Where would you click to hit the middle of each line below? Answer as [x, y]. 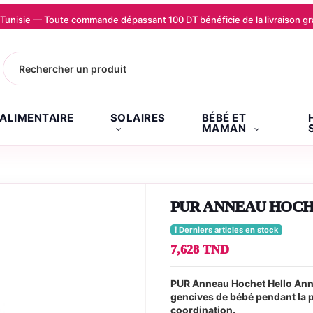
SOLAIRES [138, 118]
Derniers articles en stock [228, 230]
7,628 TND [200, 250]
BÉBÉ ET [224, 118]
